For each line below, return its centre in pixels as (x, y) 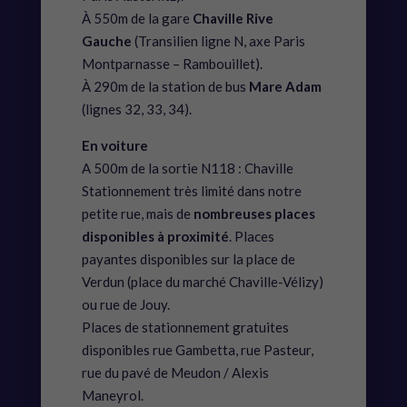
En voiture (114, 146)
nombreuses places (254, 214)
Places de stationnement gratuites (185, 328)
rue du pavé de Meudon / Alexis (175, 373)
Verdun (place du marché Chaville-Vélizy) (202, 282)
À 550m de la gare (137, 19)
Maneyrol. (112, 396)
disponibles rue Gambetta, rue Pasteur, (197, 350)
